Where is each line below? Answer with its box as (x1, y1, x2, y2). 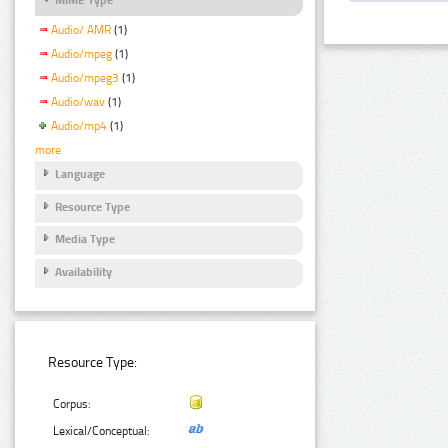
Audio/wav (51, 94, 105, 109)
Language (55, 167, 105, 182)
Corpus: (53, 397, 92, 412)
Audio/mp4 (51, 118, 107, 133)
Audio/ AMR (51, 23, 111, 38)
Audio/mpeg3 (51, 70, 119, 85)
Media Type (55, 232, 115, 247)
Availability (55, 264, 112, 279)
